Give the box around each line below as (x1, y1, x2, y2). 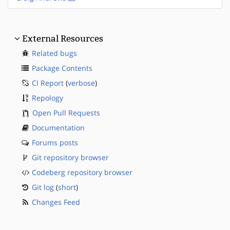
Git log (32, 182, 54, 192)
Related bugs (32, 48, 77, 58)
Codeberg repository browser (32, 167, 132, 177)
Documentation (32, 122, 85, 132)
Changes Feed (32, 197, 80, 207)
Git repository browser (32, 152, 109, 162)
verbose (68, 78, 95, 88)
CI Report (32, 78, 64, 88)
